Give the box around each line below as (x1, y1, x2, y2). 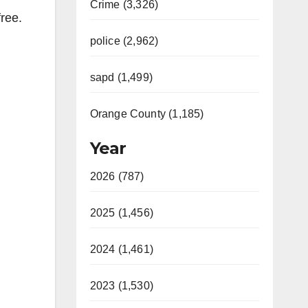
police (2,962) (89, 35, 159, 47)
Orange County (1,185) (89, 108, 204, 120)
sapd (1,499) (89, 71, 153, 83)
